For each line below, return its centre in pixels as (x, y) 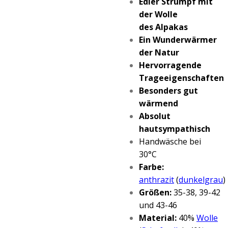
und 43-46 (158, 205)
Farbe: (151, 167)
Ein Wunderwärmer (178, 40)
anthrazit (156, 180)
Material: (159, 218)
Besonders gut (168, 91)
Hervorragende (170, 65)
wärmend (159, 103)
